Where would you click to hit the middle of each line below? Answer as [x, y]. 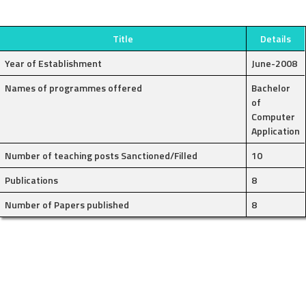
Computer [274, 116]
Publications [32, 180]
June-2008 [275, 63]
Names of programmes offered [74, 87]
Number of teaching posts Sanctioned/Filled [101, 155]
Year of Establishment [54, 63]
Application [276, 130]
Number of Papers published [67, 204]
